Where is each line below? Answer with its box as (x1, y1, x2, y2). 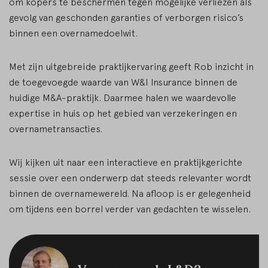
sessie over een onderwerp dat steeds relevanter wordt (9, 172, 251, 184)
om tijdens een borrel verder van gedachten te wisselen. (9, 203, 251, 215)
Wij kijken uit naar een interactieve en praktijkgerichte (9, 157, 242, 168)
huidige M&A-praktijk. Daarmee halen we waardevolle (9, 92, 236, 103)
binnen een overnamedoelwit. (9, 28, 138, 39)
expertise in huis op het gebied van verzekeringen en (9, 108, 237, 119)
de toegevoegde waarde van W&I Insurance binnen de (9, 77, 237, 88)
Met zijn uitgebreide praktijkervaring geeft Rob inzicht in (9, 61, 254, 72)
